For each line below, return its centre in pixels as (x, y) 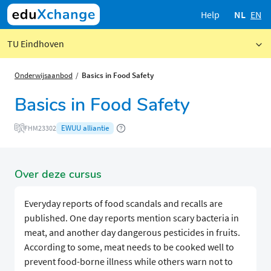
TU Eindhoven (36, 44)
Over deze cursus (58, 175)
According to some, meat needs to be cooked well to (129, 247)
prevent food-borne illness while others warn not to (129, 262)
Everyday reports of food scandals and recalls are (123, 204)
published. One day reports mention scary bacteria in (132, 218)
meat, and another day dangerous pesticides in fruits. (132, 233)
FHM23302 (40, 128)
